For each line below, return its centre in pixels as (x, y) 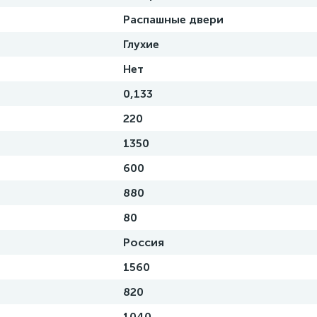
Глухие (141, 44)
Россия (144, 242)
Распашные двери (173, 19)
